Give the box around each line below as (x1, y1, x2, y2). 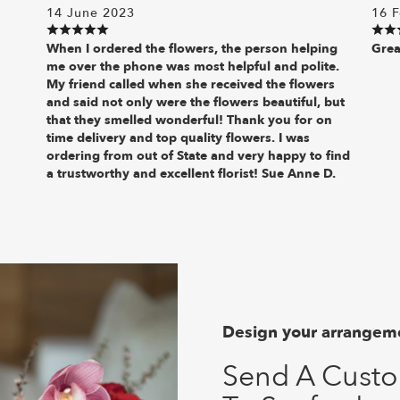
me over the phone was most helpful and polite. (46, 57, 340, 75)
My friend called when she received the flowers (46, 75, 336, 93)
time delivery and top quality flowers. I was (46, 129, 311, 146)
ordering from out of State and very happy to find (46, 146, 351, 164)
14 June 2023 (46, 4, 136, 21)
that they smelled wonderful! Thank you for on (46, 111, 333, 129)
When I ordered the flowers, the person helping (46, 39, 338, 57)
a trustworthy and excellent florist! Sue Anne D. (46, 164, 337, 182)
